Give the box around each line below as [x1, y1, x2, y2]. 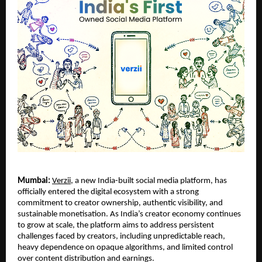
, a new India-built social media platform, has [71, 177, 227, 186]
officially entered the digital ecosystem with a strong [18, 188, 199, 197]
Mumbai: [18, 177, 50, 186]
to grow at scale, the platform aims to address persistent [18, 221, 214, 230]
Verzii [52, 177, 71, 186]
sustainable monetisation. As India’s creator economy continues [18, 210, 241, 219]
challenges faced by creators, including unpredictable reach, [18, 232, 225, 242]
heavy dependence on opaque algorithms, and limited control [18, 243, 233, 253]
